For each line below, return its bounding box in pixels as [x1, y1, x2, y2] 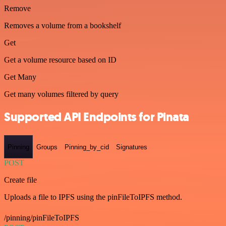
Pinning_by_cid [65, 143, 109, 151]
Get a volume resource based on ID [4, 55, 117, 65]
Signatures [116, 143, 147, 151]
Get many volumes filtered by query [4, 90, 119, 99]
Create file [4, 175, 37, 184]
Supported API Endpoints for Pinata [4, 109, 189, 126]
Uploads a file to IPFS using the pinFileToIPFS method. [4, 192, 182, 201]
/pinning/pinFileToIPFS [4, 213, 79, 222]
